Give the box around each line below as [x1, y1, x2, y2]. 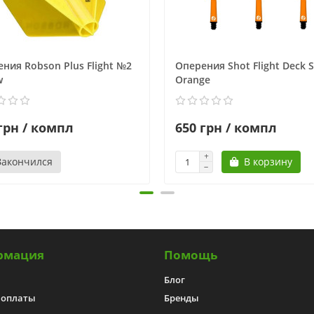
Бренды [164, 292, 199, 304]
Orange [175, 72, 210, 86]
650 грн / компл [175, 118, 277, 136]
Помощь [164, 247, 217, 263]
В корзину [244, 154, 292, 168]
